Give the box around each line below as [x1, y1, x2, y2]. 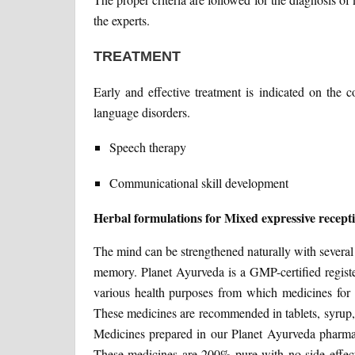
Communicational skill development [109, 174, 288, 192]
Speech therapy [109, 139, 186, 156]
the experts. [93, 12, 150, 29]
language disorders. [93, 104, 190, 121]
